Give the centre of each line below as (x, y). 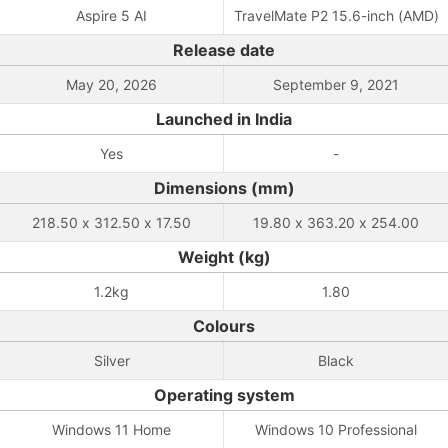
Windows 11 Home (111, 429)
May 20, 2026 (111, 84)
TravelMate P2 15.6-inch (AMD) (336, 15)
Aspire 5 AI (111, 15)
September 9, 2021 (336, 84)
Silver (111, 360)
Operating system (224, 395)
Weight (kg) (224, 257)
